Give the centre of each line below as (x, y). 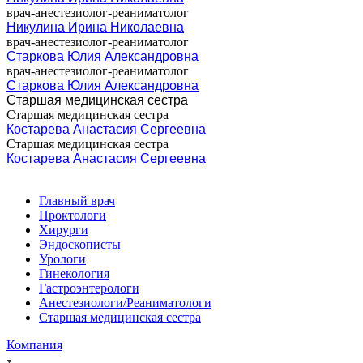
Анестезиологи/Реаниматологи (125, 302)
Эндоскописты (80, 244)
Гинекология (74, 273)
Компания (34, 344)
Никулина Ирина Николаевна (95, 27)
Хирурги (64, 229)
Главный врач (77, 200)
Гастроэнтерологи (89, 288)
